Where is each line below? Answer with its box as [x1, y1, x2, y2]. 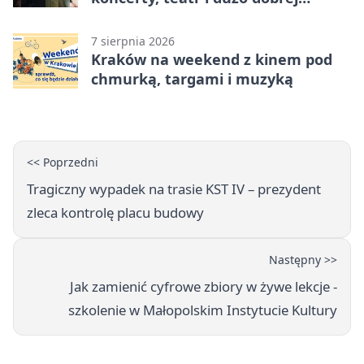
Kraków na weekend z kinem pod [91, 50, 332, 70]
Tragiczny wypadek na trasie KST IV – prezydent [27, 180, 321, 199]
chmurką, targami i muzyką [91, 69, 293, 89]
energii [91, 7, 142, 28]
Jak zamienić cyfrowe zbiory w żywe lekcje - [70, 277, 337, 297]
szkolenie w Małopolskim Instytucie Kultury [68, 301, 337, 320]
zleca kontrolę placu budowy [27, 203, 204, 223]
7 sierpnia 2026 [91, 33, 175, 50]
